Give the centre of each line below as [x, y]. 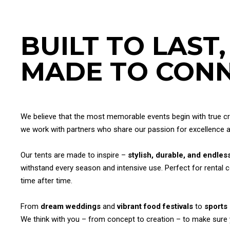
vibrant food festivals [155, 206]
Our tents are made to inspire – [74, 155]
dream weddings [71, 206]
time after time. [46, 181]
